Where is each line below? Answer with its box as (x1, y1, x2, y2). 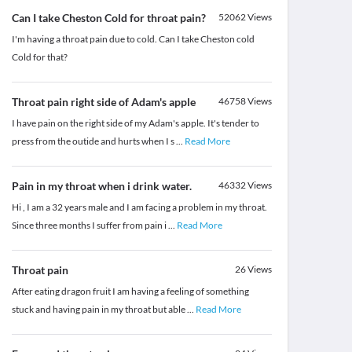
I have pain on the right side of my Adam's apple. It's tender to (11, 117, 259, 130)
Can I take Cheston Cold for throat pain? (11, 11, 206, 25)
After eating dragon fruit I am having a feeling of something (11, 285, 249, 298)
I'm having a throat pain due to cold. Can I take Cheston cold (11, 33, 255, 46)
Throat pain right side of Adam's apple (11, 95, 196, 109)
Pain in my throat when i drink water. (11, 179, 192, 193)
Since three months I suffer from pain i (11, 219, 168, 232)
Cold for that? (11, 51, 68, 64)
